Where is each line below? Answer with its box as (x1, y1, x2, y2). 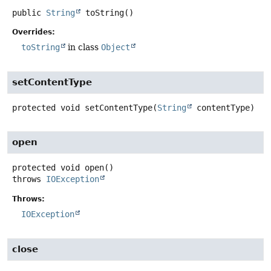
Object (101, 42, 130, 53)
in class (65, 42, 101, 53)
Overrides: (12, 28, 55, 37)
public (12, 8, 41, 18)
